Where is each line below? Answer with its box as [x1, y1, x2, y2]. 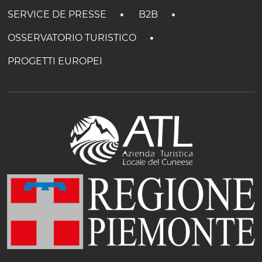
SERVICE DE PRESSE [8, 8, 109, 20]
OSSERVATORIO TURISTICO [8, 32, 139, 43]
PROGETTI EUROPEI [8, 55, 102, 67]
